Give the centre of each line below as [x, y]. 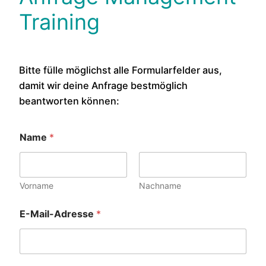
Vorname [37, 185]
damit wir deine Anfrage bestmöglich [103, 85]
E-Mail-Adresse [58, 213]
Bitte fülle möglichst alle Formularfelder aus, [121, 70]
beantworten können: [69, 101]
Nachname [160, 185]
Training [59, 22]
